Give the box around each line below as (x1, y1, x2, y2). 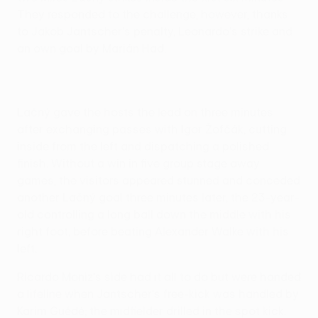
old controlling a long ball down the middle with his (17, 208, 291, 221)
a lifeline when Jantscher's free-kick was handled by (17, 287, 299, 301)
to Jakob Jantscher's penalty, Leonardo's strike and (17, 25, 292, 38)
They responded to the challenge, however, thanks (17, 8, 288, 21)
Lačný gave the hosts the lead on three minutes (17, 106, 273, 119)
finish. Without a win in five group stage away (17, 157, 260, 170)
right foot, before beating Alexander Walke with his (17, 225, 289, 238)
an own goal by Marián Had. (17, 42, 166, 55)
